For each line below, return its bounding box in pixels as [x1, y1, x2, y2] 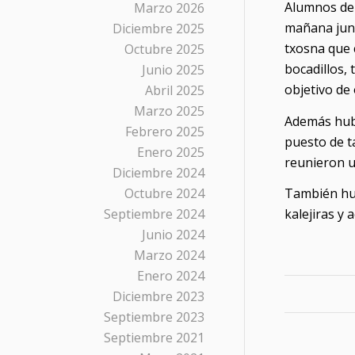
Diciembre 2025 [113, 20, 204, 37]
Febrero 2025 [125, 123, 204, 140]
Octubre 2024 [124, 185, 204, 202]
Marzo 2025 [134, 102, 204, 120]
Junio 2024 [142, 226, 204, 243]
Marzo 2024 [134, 246, 204, 264]
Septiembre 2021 [104, 329, 204, 346]
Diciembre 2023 [113, 288, 204, 305]
